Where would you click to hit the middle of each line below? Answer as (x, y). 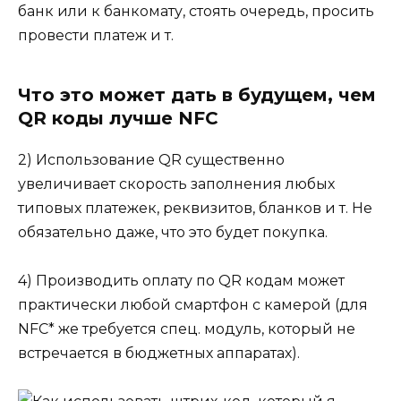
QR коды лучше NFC (118, 119)
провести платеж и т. (96, 36)
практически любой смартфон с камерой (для (193, 305)
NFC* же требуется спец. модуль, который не (187, 329)
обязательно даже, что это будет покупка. (173, 233)
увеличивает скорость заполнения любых (176, 184)
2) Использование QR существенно (151, 160)
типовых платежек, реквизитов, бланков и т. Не (195, 209)
